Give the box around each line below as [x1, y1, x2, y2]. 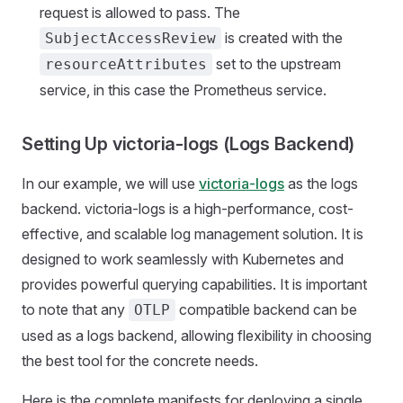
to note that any [22, 300, 129, 318]
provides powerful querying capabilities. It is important [22, 274, 367, 293]
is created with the [221, 28, 343, 47]
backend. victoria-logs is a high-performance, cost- [22, 199, 354, 218]
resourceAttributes [45, 55, 207, 73]
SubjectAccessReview [45, 29, 216, 47]
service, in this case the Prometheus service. [40, 80, 327, 99]
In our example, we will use [22, 174, 199, 193]
